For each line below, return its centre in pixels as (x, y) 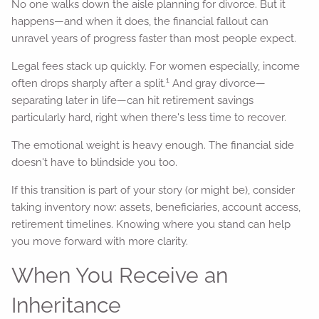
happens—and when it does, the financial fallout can (140, 21)
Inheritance (67, 305)
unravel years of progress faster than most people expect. (154, 38)
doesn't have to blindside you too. (95, 162)
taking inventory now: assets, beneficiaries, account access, (156, 207)
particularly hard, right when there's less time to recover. (149, 117)
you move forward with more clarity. (100, 241)
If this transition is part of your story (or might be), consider (153, 190)
